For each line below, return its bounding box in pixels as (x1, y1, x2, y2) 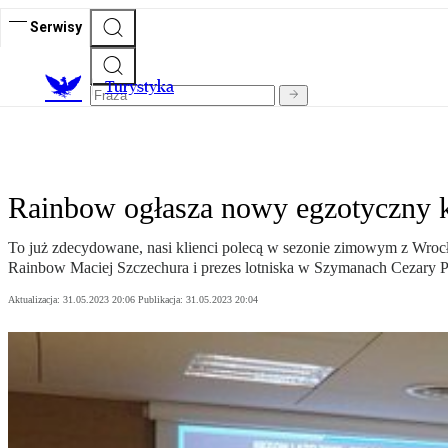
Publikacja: (138, 294, 186, 306)
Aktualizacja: (8, 294, 63, 306)
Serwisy (30, 18, 82, 35)
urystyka (114, 77, 174, 97)
